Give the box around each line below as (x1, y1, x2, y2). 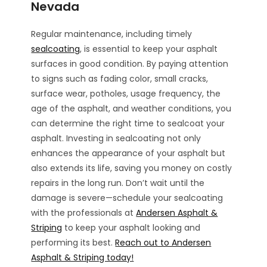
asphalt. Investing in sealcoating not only (31, 132, 201, 144)
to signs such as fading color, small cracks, (31, 72, 209, 85)
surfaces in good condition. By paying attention (31, 57, 229, 70)
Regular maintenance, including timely (31, 27, 193, 40)
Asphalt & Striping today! (31, 251, 134, 263)
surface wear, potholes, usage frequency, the (31, 87, 221, 100)
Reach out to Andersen (115, 236, 212, 249)
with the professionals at (31, 206, 136, 219)
